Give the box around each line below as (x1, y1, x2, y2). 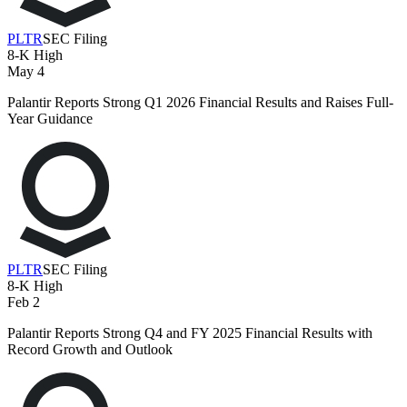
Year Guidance (7, 111, 93, 127)
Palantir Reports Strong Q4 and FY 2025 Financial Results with (7, 325, 372, 342)
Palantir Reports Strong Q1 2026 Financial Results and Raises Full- (7, 94, 393, 111)
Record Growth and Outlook (7, 342, 173, 358)
